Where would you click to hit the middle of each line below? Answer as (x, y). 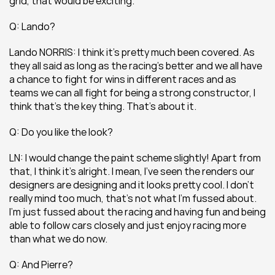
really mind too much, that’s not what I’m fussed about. (133, 198)
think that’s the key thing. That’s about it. (103, 106)
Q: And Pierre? (41, 265)
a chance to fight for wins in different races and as (123, 79)
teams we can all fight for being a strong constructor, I (132, 93)
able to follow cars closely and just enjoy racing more (128, 225)
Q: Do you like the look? (61, 132)
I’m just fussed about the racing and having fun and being (137, 212)
